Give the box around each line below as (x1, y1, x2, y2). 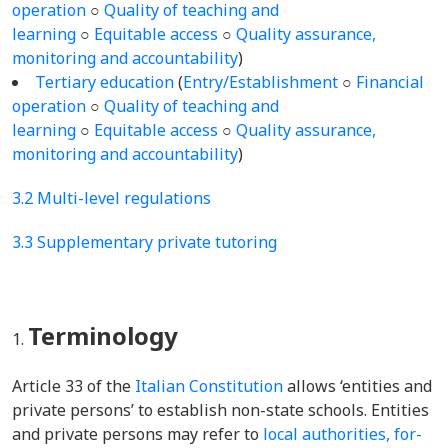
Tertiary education (35, 71, 174, 93)
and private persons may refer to (12, 423, 263, 445)
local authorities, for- (263, 423, 422, 445)
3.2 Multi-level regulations (12, 187, 211, 209)
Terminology (28, 319, 178, 352)
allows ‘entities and (283, 375, 432, 397)
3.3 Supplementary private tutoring (12, 231, 277, 253)
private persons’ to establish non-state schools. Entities (12, 399, 429, 421)
